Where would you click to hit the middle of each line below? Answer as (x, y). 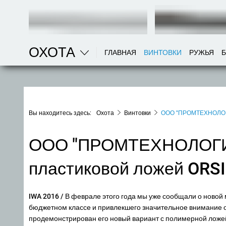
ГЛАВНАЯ (120, 52)
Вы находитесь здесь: (60, 113)
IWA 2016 (44, 196)
